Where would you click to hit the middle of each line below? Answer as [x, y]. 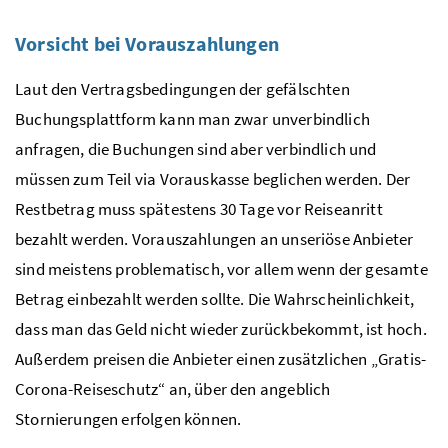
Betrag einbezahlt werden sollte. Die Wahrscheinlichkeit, [214, 299]
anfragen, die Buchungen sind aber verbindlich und [196, 149]
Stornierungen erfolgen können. [128, 419]
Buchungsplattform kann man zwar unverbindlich [192, 119]
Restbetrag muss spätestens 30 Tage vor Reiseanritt [199, 209]
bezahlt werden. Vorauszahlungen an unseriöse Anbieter [214, 239]
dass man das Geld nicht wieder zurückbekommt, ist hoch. [221, 329]
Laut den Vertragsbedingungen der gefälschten [182, 89]
